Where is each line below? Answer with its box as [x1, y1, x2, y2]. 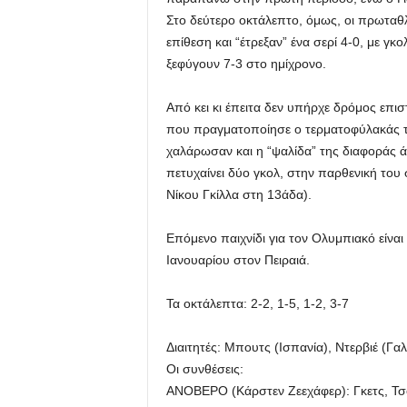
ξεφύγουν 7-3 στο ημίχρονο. [165, 56, 326, 71]
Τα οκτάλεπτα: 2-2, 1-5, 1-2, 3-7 [165, 296, 349, 311]
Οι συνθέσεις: [165, 362, 243, 376]
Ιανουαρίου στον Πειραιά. [165, 253, 310, 267]
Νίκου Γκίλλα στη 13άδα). [165, 187, 312, 202]
